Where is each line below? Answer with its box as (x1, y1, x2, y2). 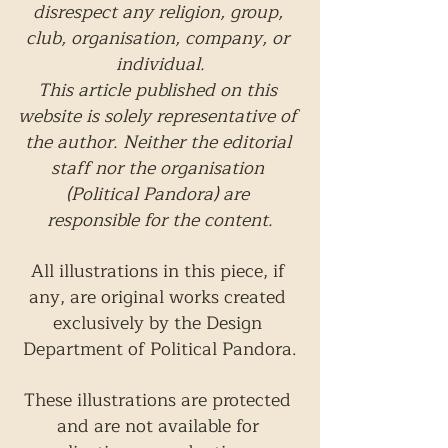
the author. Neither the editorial (24, 127, 296, 158)
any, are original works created (29, 282, 291, 313)
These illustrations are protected (24, 385, 296, 416)
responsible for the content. (47, 205, 273, 236)
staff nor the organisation (51, 153, 269, 184)
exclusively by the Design (53, 308, 267, 339)
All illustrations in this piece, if (30, 256, 290, 287)
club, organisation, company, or (26, 23, 294, 54)
